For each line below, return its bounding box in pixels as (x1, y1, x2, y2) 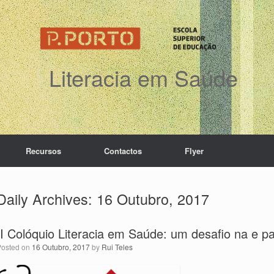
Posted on (1, 242, 32, 252)
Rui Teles (102, 242, 133, 252)
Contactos (104, 145, 142, 157)
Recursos (26, 145, 61, 157)
